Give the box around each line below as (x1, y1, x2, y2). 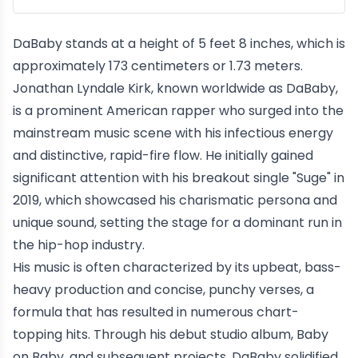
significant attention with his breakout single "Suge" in (13, 169, 344, 187)
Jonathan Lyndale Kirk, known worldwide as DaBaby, (13, 79, 338, 97)
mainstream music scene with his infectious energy (13, 124, 333, 142)
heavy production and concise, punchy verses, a (13, 280, 314, 299)
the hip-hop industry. (13, 236, 145, 254)
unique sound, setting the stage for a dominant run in (13, 213, 342, 232)
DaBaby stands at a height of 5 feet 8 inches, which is (13, 34, 345, 53)
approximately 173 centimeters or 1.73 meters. (13, 57, 303, 75)
